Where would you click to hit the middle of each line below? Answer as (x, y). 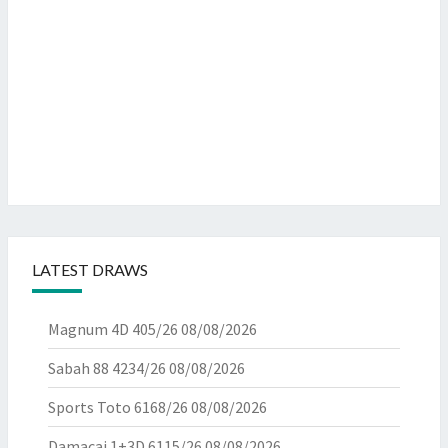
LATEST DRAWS (90, 269)
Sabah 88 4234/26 (107, 368)
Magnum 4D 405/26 (113, 329)
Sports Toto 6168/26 (118, 407)
